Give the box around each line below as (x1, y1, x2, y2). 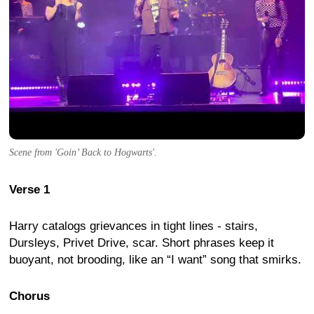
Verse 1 (9, 182, 50, 196)
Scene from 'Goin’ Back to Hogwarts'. (9, 147, 157, 158)
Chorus (9, 289, 50, 303)
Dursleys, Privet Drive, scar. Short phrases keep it (9, 236, 274, 250)
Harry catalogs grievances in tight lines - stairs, (9, 219, 258, 233)
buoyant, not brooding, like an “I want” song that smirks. (9, 253, 301, 266)
